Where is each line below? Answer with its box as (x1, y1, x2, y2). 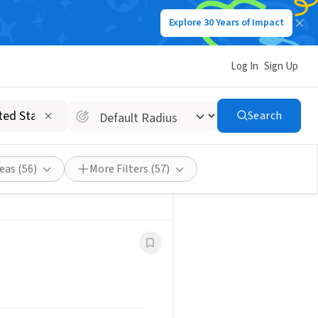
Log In (231, 58, 258, 74)
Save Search (99, 55, 160, 72)
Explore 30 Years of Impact (169, 16, 284, 30)
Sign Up (264, 58, 298, 74)
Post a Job (19, 55, 73, 72)
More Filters (89, 161, 148, 177)
